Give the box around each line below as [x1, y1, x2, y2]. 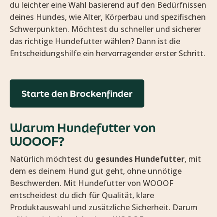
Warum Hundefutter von [10, 120, 156, 136]
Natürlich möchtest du [10, 154, 95, 165]
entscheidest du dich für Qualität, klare [10, 190, 154, 201]
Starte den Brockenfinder [21, 88, 133, 100]
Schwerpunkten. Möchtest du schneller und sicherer [10, 24, 201, 35]
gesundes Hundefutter [95, 154, 185, 165]
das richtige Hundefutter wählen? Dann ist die [10, 36, 180, 47]
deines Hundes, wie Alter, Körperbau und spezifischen [10, 12, 206, 23]
